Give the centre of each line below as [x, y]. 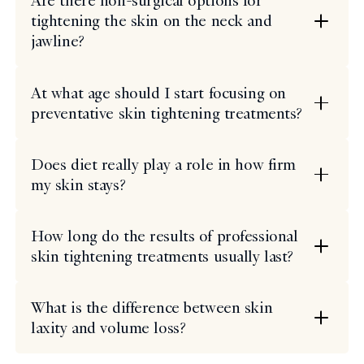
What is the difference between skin [152, 308]
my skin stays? [80, 184]
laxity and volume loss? [110, 328]
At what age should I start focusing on [158, 92]
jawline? [60, 41]
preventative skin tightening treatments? [169, 113]
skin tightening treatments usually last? [165, 256]
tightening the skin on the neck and [152, 21]
